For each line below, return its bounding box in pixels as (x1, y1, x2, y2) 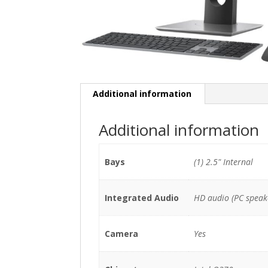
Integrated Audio (104, 191, 179, 203)
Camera (104, 227, 138, 239)
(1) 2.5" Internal (193, 156, 253, 167)
